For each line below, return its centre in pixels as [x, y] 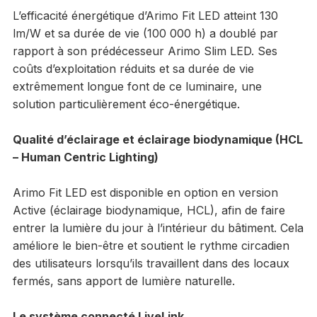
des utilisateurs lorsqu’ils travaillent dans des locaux [151, 263]
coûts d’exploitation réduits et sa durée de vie [133, 68]
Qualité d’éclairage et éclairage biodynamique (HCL [157, 139]
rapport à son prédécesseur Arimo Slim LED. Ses [145, 51]
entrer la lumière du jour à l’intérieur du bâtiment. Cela [158, 227]
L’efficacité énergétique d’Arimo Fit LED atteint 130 [145, 15]
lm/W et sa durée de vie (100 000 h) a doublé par [145, 33]
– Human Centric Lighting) [85, 157]
